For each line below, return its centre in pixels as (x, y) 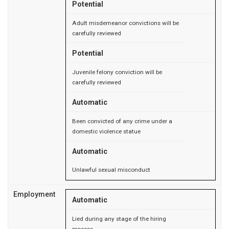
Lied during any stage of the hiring (119, 219)
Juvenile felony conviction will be (117, 72)
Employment (34, 194)
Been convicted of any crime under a (122, 121)
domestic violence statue (106, 131)
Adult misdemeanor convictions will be (125, 23)
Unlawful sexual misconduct (111, 169)
